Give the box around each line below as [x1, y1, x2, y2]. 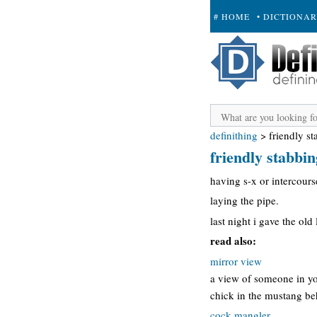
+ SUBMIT [214, 43, 259, 54]
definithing [210, 128, 258, 142]
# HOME [214, 11, 250, 22]
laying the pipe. [210, 193, 279, 207]
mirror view [210, 253, 262, 268]
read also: [210, 233, 256, 248]
